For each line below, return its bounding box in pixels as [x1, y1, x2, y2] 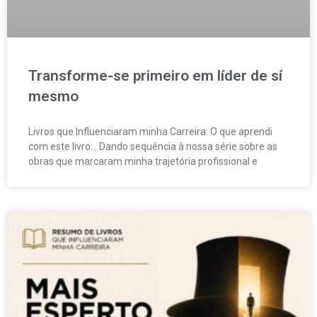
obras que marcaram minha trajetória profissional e [28, 156, 258, 168]
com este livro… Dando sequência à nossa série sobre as [28, 141, 277, 153]
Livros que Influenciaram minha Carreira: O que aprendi [28, 126, 272, 138]
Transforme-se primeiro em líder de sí [28, 67, 282, 85]
